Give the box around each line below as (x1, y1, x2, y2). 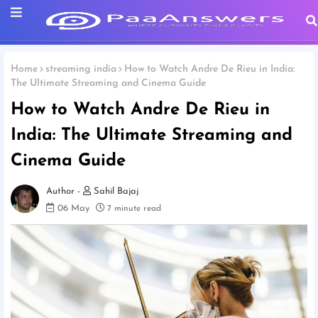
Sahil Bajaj (91, 186, 138, 196)
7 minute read (107, 204, 161, 213)
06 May (57, 203, 89, 213)
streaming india (45, 64, 116, 75)
